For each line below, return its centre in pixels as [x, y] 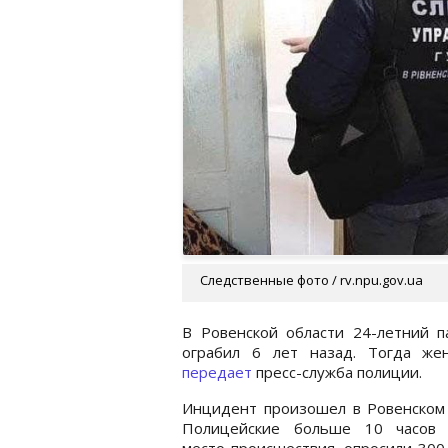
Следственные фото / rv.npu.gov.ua [311, 279]
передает [217, 371]
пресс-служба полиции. [339, 371]
